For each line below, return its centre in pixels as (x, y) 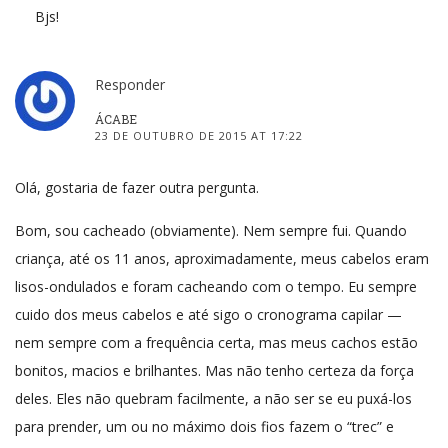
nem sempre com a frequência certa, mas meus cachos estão (216, 342)
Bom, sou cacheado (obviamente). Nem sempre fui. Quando (211, 230)
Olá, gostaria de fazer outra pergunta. (137, 187)
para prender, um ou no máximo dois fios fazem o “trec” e (204, 426)
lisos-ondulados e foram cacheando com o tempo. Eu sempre (216, 286)
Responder (130, 84)
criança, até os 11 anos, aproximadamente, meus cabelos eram (222, 258)
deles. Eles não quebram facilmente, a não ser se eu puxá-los (213, 398)
